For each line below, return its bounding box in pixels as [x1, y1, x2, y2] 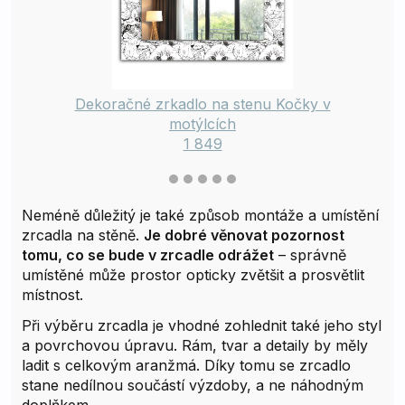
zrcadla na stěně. [22, 225, 144, 244]
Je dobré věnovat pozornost [144, 225, 344, 244]
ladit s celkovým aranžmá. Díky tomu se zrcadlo [22, 355, 351, 374]
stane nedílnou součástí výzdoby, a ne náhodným [22, 375, 363, 394]
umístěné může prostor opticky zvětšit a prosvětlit [22, 265, 364, 284]
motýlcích [169, 114, 236, 133]
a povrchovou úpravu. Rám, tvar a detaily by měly [22, 335, 368, 354]
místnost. [22, 285, 83, 304]
